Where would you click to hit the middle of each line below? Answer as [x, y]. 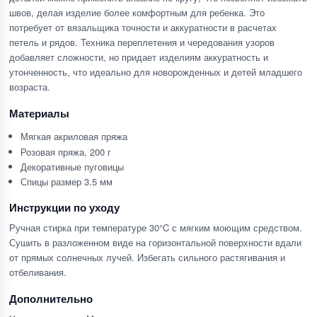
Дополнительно [51, 299]
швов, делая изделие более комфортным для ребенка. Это [137, 12]
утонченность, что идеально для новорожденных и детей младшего [156, 72]
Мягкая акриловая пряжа [74, 137]
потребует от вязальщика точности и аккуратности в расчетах [143, 27]
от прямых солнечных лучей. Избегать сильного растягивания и [147, 257]
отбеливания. [38, 272]
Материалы [39, 114]
